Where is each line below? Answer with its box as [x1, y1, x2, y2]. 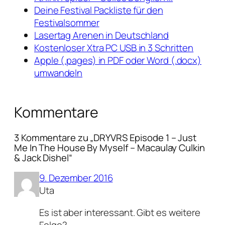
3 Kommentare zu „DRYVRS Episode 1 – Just [14, 131, 196, 144]
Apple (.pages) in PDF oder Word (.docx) [34, 54, 202, 67]
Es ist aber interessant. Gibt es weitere [39, 205, 200, 219]
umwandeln [34, 66, 83, 80]
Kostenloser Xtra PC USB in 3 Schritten [34, 41, 194, 55]
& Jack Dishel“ [14, 151, 72, 164]
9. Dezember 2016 [39, 171, 113, 185]
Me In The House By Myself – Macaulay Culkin [14, 141, 205, 154]
